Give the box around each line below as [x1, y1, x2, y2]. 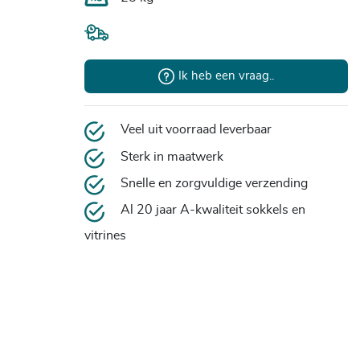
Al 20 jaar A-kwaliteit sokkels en [120, 202, 305, 216]
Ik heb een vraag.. [178, 70, 274, 83]
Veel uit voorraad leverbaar [120, 122, 272, 136]
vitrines [84, 228, 126, 242]
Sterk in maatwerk [120, 149, 223, 163]
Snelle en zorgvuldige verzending [120, 176, 308, 190]
